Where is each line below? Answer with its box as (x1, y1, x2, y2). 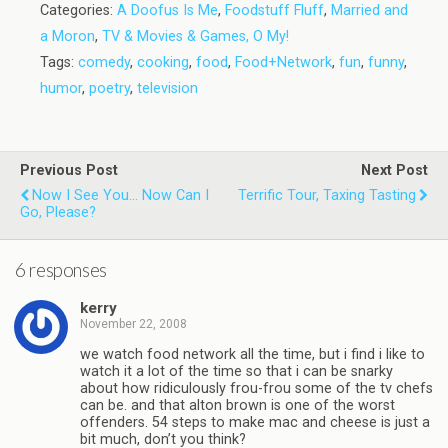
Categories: (40, 2, 117, 19)
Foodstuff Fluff (225, 2, 324, 19)
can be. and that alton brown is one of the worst (80, 396, 395, 414)
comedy (78, 54, 130, 71)
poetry (89, 80, 130, 97)
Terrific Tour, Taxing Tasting (238, 187, 416, 204)
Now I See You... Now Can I (32, 187, 209, 204)
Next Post (361, 162, 428, 179)
